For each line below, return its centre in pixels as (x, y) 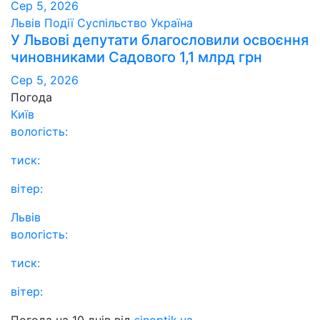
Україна (172, 22)
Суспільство (114, 22)
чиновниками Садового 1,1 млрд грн (136, 57)
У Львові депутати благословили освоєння (160, 40)
